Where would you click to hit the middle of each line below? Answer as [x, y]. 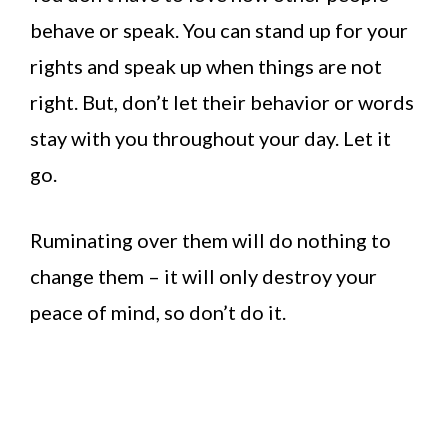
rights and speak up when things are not [206, 66]
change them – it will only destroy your [203, 276]
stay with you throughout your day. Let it [210, 138]
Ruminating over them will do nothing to [210, 240]
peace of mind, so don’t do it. [158, 312]
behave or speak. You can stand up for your [219, 30]
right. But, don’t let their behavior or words [222, 102]
